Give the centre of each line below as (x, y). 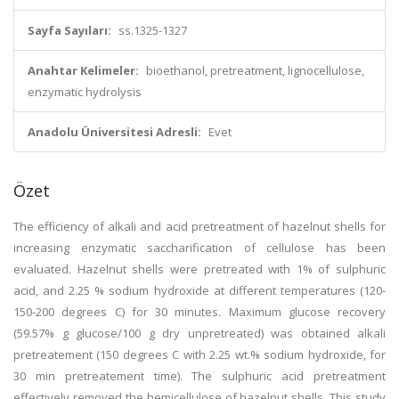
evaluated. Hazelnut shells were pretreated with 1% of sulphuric (199, 269)
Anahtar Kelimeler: (83, 70)
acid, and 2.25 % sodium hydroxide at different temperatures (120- (199, 290)
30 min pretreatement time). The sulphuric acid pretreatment (199, 376)
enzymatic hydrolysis (85, 92)
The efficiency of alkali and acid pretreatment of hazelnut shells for (199, 226)
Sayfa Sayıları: (69, 30)
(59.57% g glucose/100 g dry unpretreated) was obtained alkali (199, 333)
